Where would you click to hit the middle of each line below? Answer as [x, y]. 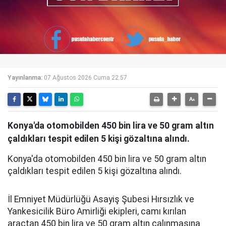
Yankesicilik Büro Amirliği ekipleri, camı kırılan [97, 211]
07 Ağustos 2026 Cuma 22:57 [86, 77]
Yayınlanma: [25, 77]
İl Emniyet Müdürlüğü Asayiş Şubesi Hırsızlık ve [101, 199]
